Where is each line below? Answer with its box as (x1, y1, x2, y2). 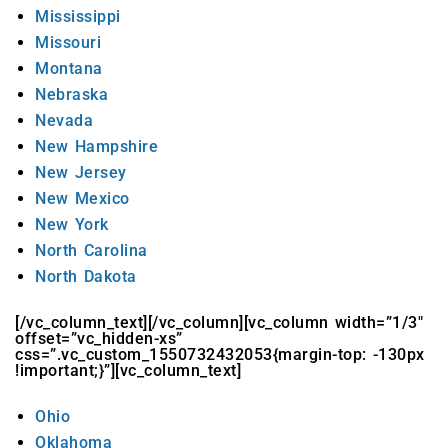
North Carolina (35, 241, 148, 261)
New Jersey (35, 163, 127, 183)
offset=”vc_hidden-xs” (15, 329, 183, 349)
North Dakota (35, 267, 137, 287)
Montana (35, 59, 103, 79)
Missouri (35, 33, 101, 53)
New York (35, 215, 109, 235)
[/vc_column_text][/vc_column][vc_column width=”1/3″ (15, 313, 424, 333)
